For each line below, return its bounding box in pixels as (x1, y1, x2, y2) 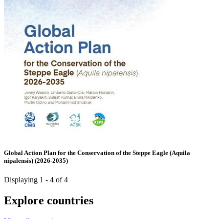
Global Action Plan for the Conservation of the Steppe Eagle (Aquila (4, 149, 190, 156)
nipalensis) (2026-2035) (4, 156, 68, 164)
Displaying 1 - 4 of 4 (4, 175, 68, 184)
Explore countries (4, 194, 93, 207)
